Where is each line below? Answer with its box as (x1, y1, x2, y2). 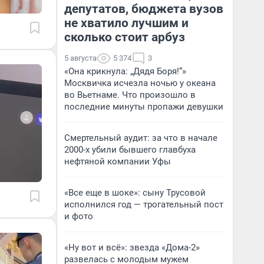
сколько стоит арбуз (64, 30, 185, 44)
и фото (64, 211, 93, 222)
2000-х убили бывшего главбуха (64, 144, 196, 155)
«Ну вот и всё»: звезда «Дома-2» (64, 242, 200, 253)
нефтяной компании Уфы (64, 156, 171, 167)
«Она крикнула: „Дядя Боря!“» (64, 66, 186, 77)
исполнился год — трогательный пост (64, 199, 223, 210)
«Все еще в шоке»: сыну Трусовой (64, 187, 206, 198)
